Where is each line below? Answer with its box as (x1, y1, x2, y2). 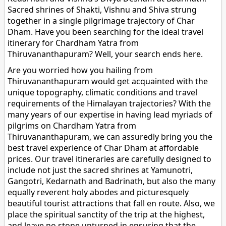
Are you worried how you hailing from (8, 65, 153, 76)
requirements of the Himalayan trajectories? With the (8, 98, 211, 109)
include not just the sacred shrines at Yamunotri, (8, 164, 193, 176)
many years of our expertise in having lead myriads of (8, 109, 213, 121)
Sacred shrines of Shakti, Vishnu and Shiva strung (8, 4, 197, 16)
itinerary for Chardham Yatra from (8, 37, 139, 49)
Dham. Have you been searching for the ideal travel (8, 26, 204, 38)
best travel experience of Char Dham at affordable (8, 142, 199, 154)
